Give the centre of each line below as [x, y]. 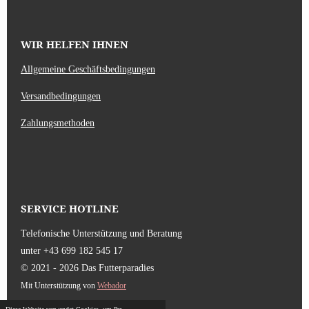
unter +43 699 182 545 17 [72, 251]
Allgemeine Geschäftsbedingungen [88, 70]
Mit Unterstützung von [59, 286]
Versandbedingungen [61, 97]
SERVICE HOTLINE [70, 209]
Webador [112, 286]
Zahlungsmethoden [58, 123]
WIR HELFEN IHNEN [106, 44]
